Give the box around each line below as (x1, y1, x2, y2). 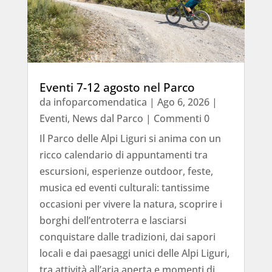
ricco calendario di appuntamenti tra (39, 148, 208, 161)
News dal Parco (72, 111, 143, 125)
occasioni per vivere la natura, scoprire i (39, 197, 222, 211)
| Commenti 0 (143, 111, 209, 125)
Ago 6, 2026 (157, 95, 209, 109)
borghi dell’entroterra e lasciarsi (39, 213, 186, 227)
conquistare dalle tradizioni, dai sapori (39, 229, 216, 243)
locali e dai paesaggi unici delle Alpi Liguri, (39, 246, 229, 260)
